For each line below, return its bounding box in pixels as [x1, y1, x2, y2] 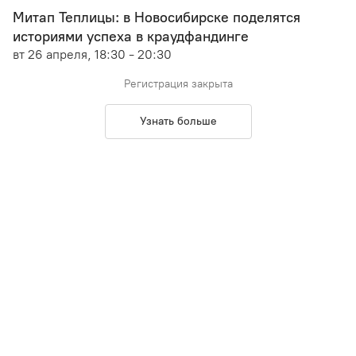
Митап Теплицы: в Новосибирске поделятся [13, 9, 300, 27]
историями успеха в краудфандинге [13, 28, 249, 46]
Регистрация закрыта [123, 77, 233, 91]
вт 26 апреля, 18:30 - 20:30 [13, 47, 172, 63]
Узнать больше [139, 114, 217, 129]
